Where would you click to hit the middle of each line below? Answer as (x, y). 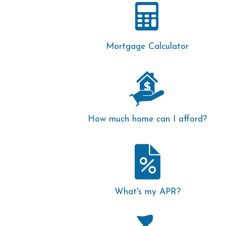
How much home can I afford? (147, 119)
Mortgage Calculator (147, 47)
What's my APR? (147, 192)
